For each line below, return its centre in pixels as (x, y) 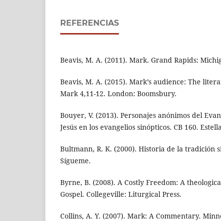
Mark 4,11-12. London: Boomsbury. (118, 94)
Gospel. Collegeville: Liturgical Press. (121, 194)
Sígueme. (75, 161)
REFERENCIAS (90, 23)
